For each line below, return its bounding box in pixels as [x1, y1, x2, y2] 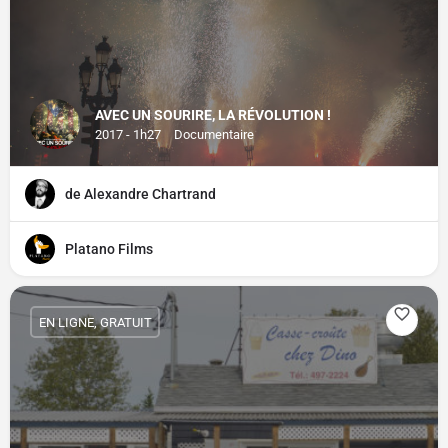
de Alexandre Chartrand [65, 186, 216, 203]
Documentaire [174, 127, 254, 143]
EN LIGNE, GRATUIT [38, 314, 152, 330]
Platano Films [65, 241, 153, 258]
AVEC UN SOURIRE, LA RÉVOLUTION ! [95, 107, 331, 124]
